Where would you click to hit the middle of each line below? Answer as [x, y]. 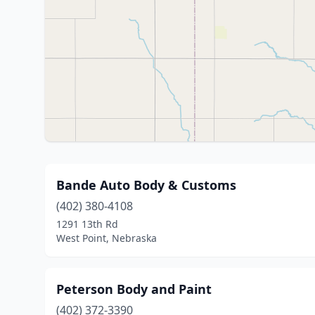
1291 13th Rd [87, 224]
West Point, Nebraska [107, 238]
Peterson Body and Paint [134, 289]
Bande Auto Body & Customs [146, 185]
